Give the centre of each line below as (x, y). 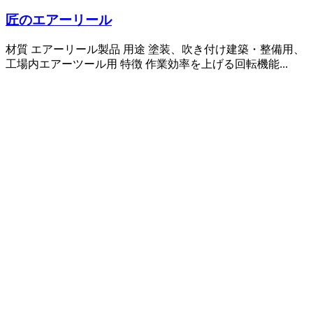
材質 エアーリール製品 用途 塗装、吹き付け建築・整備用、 (155, 49)
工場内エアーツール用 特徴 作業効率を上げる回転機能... (147, 64)
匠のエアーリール (59, 20)
